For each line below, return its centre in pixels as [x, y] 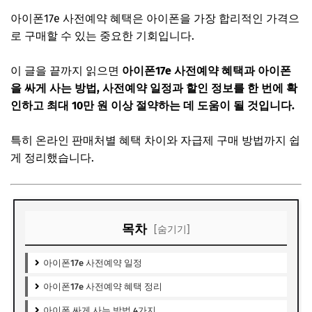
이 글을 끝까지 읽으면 [66, 70]
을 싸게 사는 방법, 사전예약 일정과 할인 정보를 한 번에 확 [154, 88]
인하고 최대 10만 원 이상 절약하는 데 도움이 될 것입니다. [153, 105]
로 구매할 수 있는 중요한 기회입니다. [104, 36]
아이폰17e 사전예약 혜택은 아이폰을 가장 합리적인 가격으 [155, 18]
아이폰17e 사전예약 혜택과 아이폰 [206, 70]
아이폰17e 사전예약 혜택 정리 [102, 286]
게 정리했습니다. [52, 157]
